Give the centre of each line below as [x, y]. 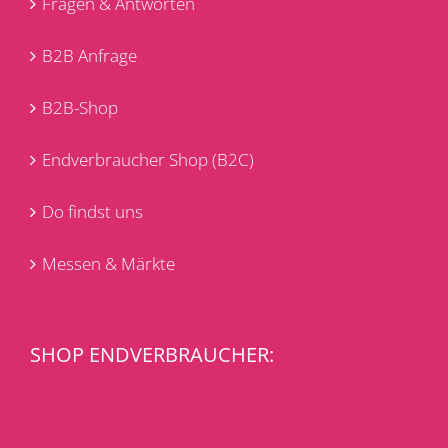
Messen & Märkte [108, 263]
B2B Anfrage [89, 55]
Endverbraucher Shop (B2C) [148, 159]
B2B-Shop [80, 107]
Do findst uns [92, 211]
